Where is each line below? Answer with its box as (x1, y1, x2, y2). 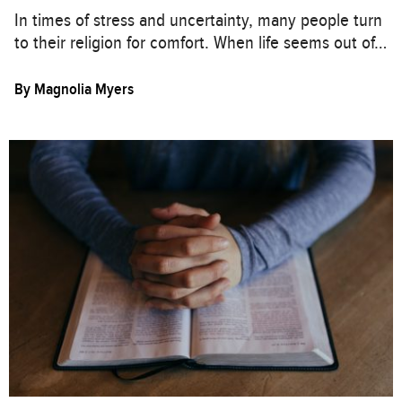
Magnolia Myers (34, 80, 134, 100)
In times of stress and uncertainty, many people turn (14, 9, 382, 32)
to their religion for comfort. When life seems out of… (14, 31, 387, 55)
